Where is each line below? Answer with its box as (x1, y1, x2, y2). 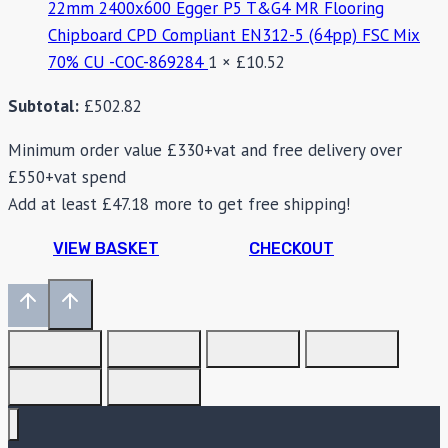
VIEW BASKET (53, 238, 159, 258)
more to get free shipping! (149, 192, 350, 215)
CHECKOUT (249, 238, 334, 258)
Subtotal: (8, 94, 79, 117)
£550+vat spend (8, 165, 126, 188)
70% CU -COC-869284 (48, 50, 208, 73)
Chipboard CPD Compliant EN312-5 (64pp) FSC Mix (48, 23, 420, 46)
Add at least (8, 192, 102, 215)
